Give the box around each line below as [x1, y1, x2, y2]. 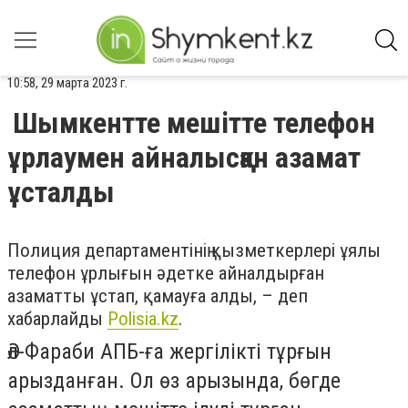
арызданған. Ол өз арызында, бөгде [7, 368, 341, 393]
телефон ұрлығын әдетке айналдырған [7, 262, 324, 284]
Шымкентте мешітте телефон [13, 106, 375, 140]
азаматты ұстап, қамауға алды [7, 285, 253, 307]
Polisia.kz [107, 308, 178, 330]
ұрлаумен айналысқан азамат [7, 140, 361, 175]
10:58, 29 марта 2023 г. [7, 75, 127, 91]
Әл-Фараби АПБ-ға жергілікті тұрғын [7, 339, 331, 364]
